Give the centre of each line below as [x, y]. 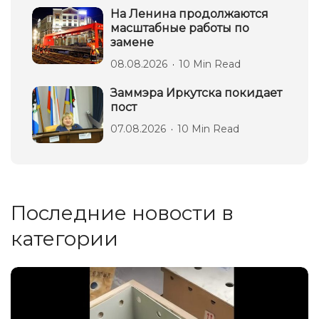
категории [64, 239]
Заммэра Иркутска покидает [196, 93]
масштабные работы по [180, 28]
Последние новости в [122, 213]
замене [132, 42]
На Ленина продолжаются [189, 14]
